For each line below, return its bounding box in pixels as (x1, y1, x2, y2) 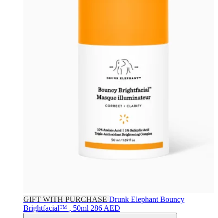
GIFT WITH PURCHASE (23, 195, 109, 203)
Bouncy (160, 195, 184, 203)
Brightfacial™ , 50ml (23, 203, 91, 212)
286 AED (91, 203, 120, 212)
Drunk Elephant (109, 195, 160, 203)
